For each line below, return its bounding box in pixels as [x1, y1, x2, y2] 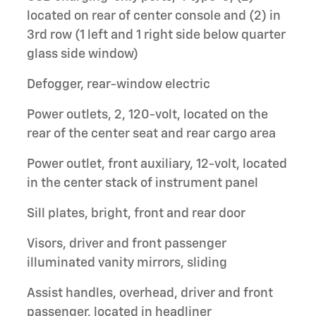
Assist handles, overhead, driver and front [27, 286, 273, 300]
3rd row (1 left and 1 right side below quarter [27, 28, 286, 42]
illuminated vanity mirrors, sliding [27, 256, 227, 269]
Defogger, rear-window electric [27, 78, 210, 91]
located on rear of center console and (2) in [27, 9, 281, 23]
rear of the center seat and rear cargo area [27, 127, 276, 140]
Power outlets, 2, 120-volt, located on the [27, 108, 268, 121]
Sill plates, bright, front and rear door [27, 207, 245, 220]
